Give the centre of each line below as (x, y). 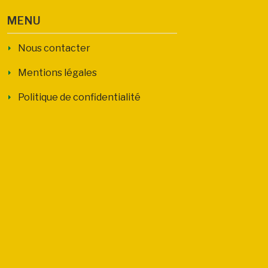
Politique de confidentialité (79, 97)
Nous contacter (54, 48)
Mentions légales (57, 73)
